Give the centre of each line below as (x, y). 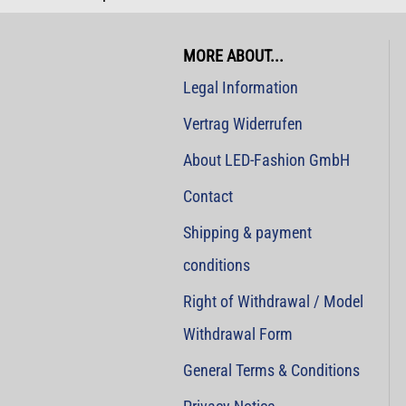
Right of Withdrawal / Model (273, 301)
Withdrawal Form (238, 334)
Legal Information (241, 87)
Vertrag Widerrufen (243, 124)
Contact (208, 196)
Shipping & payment (247, 232)
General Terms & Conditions (271, 370)
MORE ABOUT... (233, 56)
